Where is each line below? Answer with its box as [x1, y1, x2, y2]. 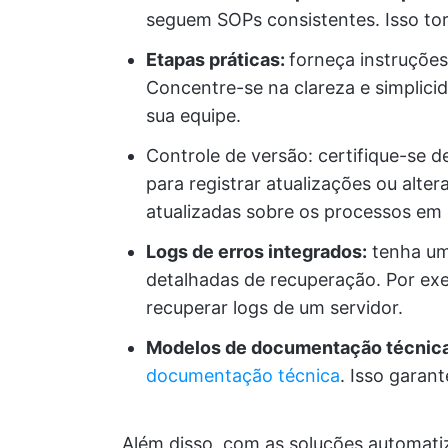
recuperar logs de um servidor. [146, 297, 403, 318]
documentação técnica [146, 365, 340, 386]
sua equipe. [146, 105, 241, 126]
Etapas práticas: [146, 49, 289, 70]
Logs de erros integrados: [146, 241, 367, 262]
